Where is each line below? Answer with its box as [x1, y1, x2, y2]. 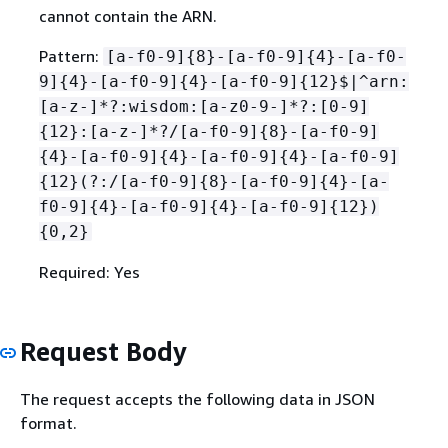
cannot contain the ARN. [38, 6, 217, 27]
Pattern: [38, 46, 103, 67]
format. [20, 412, 77, 433]
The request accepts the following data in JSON [20, 388, 375, 409]
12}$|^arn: [308, 72, 409, 92]
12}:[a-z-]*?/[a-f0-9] [48, 122, 259, 142]
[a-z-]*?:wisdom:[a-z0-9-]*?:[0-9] [38, 97, 369, 117]
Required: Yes [38, 262, 140, 283]
